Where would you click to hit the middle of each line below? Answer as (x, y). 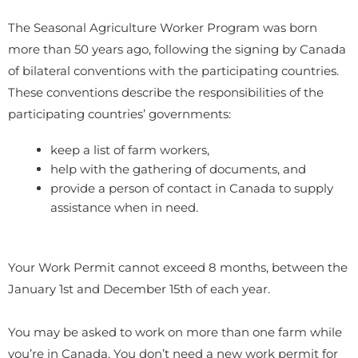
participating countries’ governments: (119, 113)
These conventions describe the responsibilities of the (166, 92)
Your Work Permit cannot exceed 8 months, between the (178, 268)
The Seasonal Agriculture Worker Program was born (163, 27)
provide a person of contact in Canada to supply (192, 188)
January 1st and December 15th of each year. (141, 289)
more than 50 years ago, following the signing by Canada (177, 49)
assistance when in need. (125, 207)
